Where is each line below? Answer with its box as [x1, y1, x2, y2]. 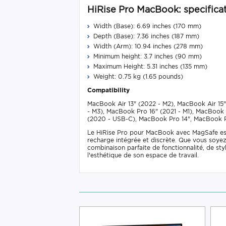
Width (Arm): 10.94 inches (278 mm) [93, 42, 203, 50]
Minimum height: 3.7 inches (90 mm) [93, 52, 202, 61]
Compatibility [87, 86, 130, 94]
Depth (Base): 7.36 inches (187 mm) [93, 32, 199, 40]
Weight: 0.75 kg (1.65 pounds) [93, 73, 183, 81]
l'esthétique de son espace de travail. [87, 151, 199, 159]
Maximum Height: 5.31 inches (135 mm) [93, 63, 207, 71]
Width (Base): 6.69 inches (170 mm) [93, 22, 201, 30]
